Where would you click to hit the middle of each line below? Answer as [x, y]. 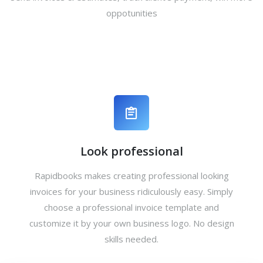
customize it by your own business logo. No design [131, 223]
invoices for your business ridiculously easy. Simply [131, 191]
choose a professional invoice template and [131, 207]
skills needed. [131, 239]
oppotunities [131, 13]
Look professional [131, 151]
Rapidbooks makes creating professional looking [131, 176]
